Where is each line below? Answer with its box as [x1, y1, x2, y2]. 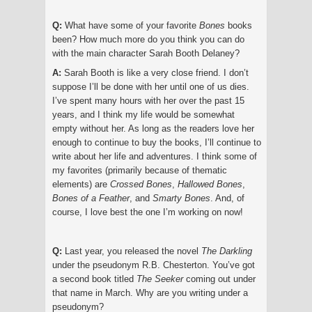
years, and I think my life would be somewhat [52, 109, 235, 120]
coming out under [183, 273, 256, 284]
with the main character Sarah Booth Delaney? [52, 47, 240, 58]
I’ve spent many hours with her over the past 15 [52, 95, 244, 106]
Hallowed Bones [178, 178, 242, 189]
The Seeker [136, 273, 183, 284]
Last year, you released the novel [65, 245, 201, 256]
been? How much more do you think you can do [52, 33, 244, 45]
